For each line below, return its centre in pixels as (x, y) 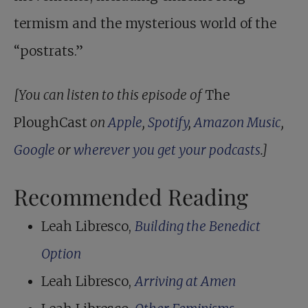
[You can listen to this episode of (109, 95)
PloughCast (51, 123)
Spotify (168, 123)
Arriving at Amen (185, 282)
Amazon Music (238, 123)
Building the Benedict (198, 227)
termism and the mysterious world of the (145, 24)
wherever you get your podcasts (167, 150)
